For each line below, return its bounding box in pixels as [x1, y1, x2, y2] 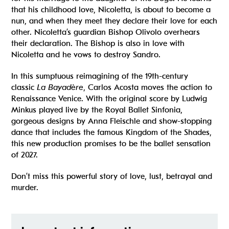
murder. [11, 183, 39, 193]
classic [11, 83, 37, 93]
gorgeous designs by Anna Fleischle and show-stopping [11, 117, 212, 126]
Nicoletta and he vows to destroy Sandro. [11, 50, 161, 60]
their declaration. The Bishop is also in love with [11, 39, 185, 49]
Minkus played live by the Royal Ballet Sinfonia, [11, 105, 183, 115]
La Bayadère [37, 83, 84, 93]
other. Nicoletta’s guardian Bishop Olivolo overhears [11, 28, 200, 37]
